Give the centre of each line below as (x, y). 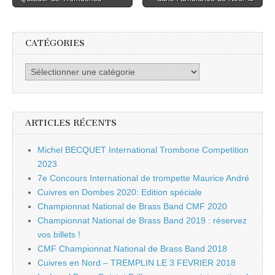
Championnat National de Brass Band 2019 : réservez (142, 220)
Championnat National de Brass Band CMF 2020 (132, 206)
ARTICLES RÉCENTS (71, 123)
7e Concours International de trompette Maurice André (143, 178)
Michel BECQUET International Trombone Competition (143, 149)
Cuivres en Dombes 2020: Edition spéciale (120, 192)
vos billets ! (59, 234)
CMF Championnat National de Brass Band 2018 (132, 248)
